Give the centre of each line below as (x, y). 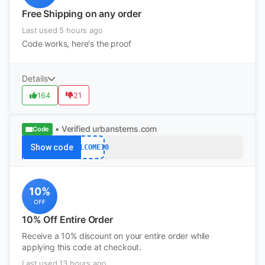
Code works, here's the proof (77, 43)
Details (35, 78)
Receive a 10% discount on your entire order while (116, 236)
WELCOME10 (90, 147)
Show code (51, 147)
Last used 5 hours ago (62, 30)
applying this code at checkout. (82, 247)
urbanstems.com (125, 129)
